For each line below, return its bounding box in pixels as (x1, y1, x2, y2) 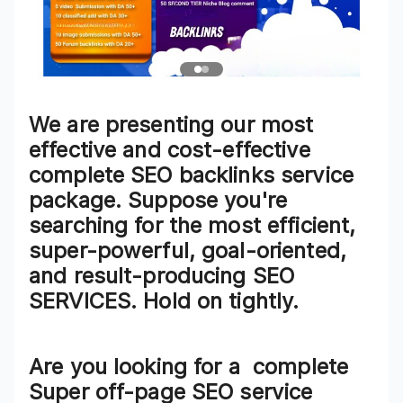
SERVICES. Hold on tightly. (29, 288, 300, 315)
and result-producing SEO (29, 263, 295, 290)
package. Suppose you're (29, 187, 288, 214)
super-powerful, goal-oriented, (29, 237, 346, 264)
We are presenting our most (29, 112, 314, 139)
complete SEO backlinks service (29, 162, 354, 189)
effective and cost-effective (29, 137, 310, 164)
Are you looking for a (29, 354, 254, 381)
